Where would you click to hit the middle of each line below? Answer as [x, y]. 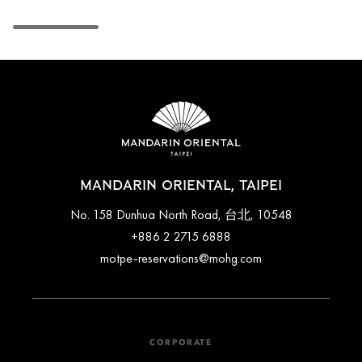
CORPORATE [181, 342]
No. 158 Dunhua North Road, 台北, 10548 [181, 214]
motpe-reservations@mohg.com [181, 258]
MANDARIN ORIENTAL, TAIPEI [181, 185]
